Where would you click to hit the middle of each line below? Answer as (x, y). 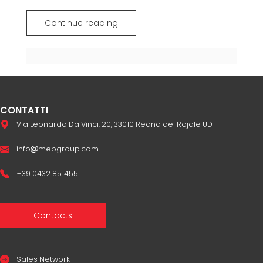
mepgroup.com (68, 149)
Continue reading (81, 23)
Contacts (53, 215)
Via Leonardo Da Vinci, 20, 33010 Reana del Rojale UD (114, 124)
